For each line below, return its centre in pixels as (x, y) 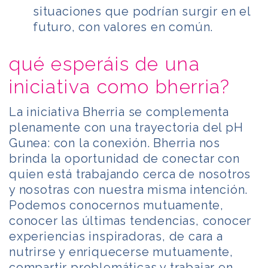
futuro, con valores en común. (123, 27)
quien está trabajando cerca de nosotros (130, 174)
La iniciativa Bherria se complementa (119, 112)
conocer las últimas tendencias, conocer (130, 221)
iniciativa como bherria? (120, 87)
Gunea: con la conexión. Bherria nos (115, 143)
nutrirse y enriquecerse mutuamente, (121, 252)
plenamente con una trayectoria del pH (126, 128)
